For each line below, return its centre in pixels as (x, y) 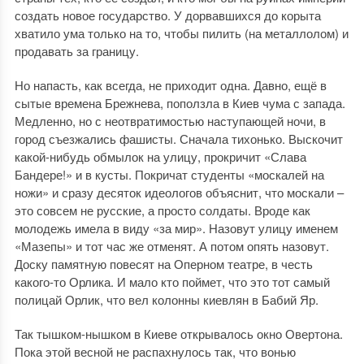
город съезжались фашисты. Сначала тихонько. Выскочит (178, 139)
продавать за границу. (76, 51)
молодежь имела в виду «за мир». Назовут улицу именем (176, 228)
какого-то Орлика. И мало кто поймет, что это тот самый (172, 282)
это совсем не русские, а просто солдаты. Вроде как (162, 210)
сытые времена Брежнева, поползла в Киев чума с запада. (180, 103)
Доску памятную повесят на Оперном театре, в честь (163, 264)
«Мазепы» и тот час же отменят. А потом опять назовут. (171, 246)
